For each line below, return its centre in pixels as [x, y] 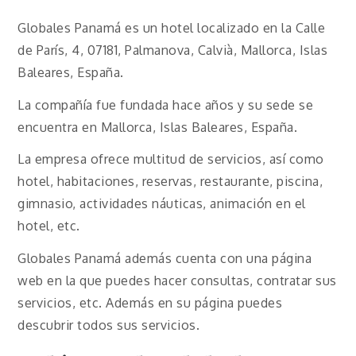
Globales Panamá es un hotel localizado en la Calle [172, 27]
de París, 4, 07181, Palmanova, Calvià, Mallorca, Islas [173, 50]
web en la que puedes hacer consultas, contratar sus [177, 281]
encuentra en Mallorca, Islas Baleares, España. [158, 127]
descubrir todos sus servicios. [109, 325]
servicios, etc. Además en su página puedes [150, 303]
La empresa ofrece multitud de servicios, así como [171, 159]
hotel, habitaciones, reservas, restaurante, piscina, [170, 182]
